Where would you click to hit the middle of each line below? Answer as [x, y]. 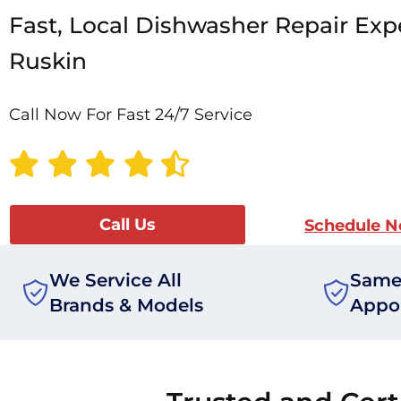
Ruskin [48, 61]
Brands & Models [126, 306]
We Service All [115, 281]
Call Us [127, 225]
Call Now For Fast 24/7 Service [131, 115]
